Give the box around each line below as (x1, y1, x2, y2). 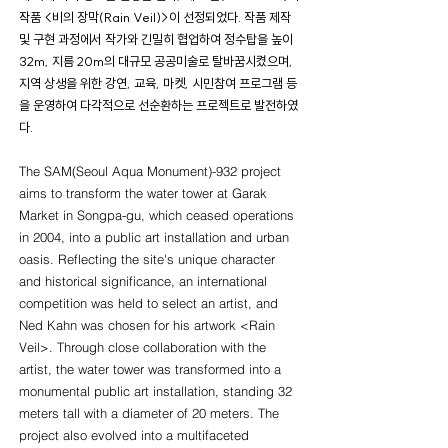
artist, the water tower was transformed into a (19, 361, 281, 377)
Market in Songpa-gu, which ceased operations (19, 207, 294, 223)
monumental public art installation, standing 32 (19, 383, 292, 399)
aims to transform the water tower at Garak (19, 185, 267, 201)
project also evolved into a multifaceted (19, 427, 249, 443)
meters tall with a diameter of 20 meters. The (19, 405, 279, 421)
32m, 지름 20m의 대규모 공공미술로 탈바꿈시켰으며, (19, 53, 293, 69)
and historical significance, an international (19, 273, 267, 289)
